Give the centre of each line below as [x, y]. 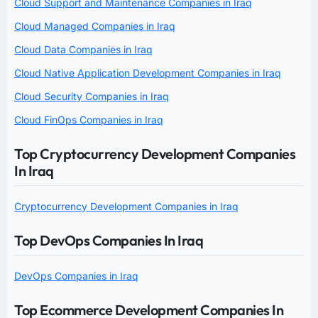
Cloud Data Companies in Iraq [83, 49]
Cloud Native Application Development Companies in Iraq [148, 72]
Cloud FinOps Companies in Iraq [89, 119]
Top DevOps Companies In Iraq [109, 240]
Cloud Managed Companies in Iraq [95, 26]
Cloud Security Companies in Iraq [92, 96]
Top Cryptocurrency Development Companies [155, 153]
